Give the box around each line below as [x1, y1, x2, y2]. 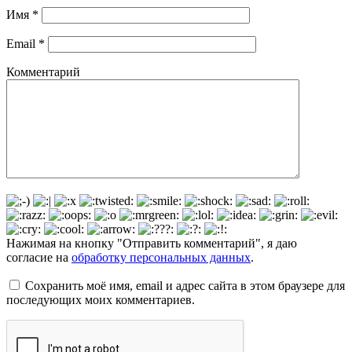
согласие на [6, 251, 71, 265]
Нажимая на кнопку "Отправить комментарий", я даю [6, 236, 297, 251]
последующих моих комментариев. [6, 293, 195, 307]
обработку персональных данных [71, 251, 251, 265]
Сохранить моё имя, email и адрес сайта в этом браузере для [25, 279, 345, 293]
